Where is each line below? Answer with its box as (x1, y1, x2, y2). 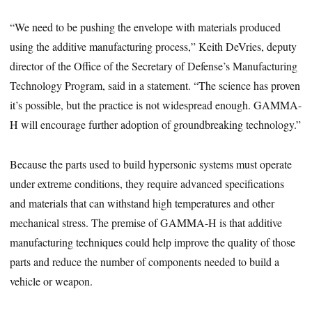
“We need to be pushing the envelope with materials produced (10, 19, 281, 35)
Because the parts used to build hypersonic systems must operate (10, 156, 292, 171)
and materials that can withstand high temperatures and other (10, 195, 275, 210)
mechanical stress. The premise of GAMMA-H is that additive (10, 214, 283, 230)
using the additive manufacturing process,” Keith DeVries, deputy (10, 39, 297, 54)
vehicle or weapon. (10, 273, 93, 288)
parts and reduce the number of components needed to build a (10, 253, 280, 269)
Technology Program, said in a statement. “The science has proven (10, 78, 301, 93)
